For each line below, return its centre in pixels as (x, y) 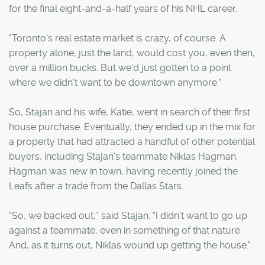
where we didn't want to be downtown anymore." (115, 82)
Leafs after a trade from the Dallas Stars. (96, 186)
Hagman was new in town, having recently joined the (123, 171)
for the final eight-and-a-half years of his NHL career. (123, 8)
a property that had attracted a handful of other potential (132, 141)
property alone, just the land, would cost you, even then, (132, 53)
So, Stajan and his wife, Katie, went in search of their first (130, 112)
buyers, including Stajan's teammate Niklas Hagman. (123, 156)
